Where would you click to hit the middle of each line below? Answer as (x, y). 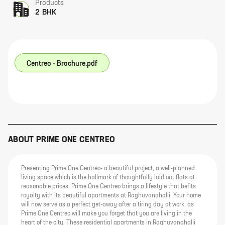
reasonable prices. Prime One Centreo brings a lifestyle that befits (108, 187)
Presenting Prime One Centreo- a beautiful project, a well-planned (108, 169)
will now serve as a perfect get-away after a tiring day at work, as (107, 205)
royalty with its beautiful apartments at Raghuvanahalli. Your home (111, 196)
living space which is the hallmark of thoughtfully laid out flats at (108, 178)
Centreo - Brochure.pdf (62, 64)
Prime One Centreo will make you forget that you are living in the (106, 214)
